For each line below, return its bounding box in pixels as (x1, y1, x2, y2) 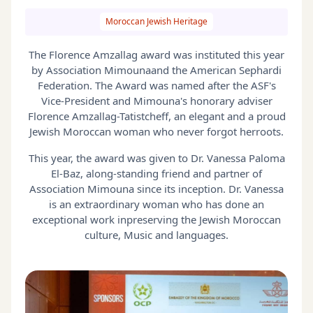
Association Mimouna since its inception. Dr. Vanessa (29, 181, 284, 196)
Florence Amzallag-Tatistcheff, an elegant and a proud (27, 108, 286, 123)
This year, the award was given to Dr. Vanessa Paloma (28, 150, 285, 165)
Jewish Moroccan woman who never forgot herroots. (29, 124, 284, 138)
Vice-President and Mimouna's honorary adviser (41, 93, 272, 108)
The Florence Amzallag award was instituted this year (29, 47, 284, 61)
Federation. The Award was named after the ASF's (37, 78, 276, 92)
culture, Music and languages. (85, 227, 228, 242)
